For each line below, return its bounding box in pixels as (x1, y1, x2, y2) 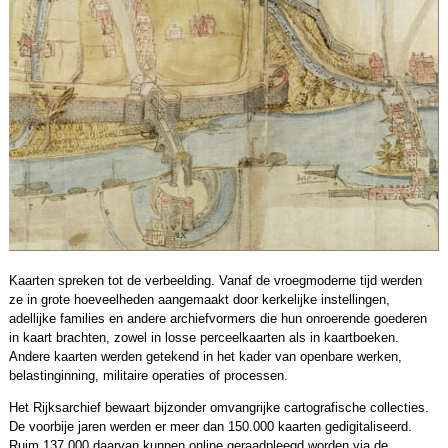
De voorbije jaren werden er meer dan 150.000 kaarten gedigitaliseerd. (8, 418, 412, 434)
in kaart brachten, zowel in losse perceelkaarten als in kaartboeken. (8, 330, 399, 345)
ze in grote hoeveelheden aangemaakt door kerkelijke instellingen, (8, 292, 390, 307)
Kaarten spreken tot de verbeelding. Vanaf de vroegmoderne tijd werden (8, 273, 422, 288)
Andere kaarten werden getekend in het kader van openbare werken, (8, 349, 402, 364)
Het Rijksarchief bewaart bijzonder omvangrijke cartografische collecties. (8, 399, 429, 415)
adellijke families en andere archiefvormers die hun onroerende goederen (8, 311, 427, 326)
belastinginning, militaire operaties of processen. (8, 368, 288, 383)
